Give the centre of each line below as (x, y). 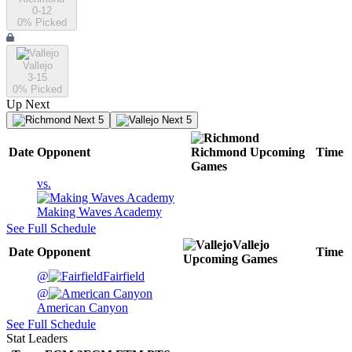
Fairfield (124, 277)
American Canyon (82, 308)
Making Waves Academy (99, 212)
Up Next (28, 104)
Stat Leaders (37, 339)
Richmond (219, 152)
